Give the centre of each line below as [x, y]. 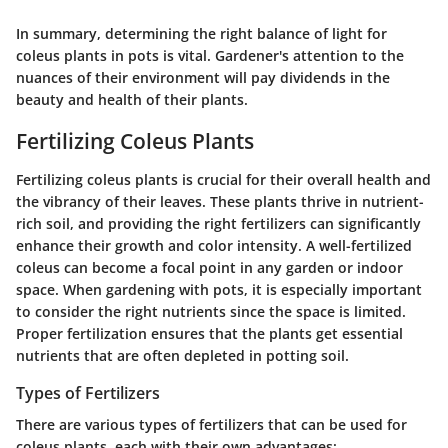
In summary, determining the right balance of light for [201, 34]
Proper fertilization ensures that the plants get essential [209, 333]
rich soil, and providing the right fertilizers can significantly [218, 223]
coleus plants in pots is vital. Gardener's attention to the [210, 56]
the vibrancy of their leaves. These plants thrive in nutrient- [220, 201]
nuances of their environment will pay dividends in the [203, 78]
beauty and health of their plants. [132, 100]
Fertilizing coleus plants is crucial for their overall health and [223, 179]
